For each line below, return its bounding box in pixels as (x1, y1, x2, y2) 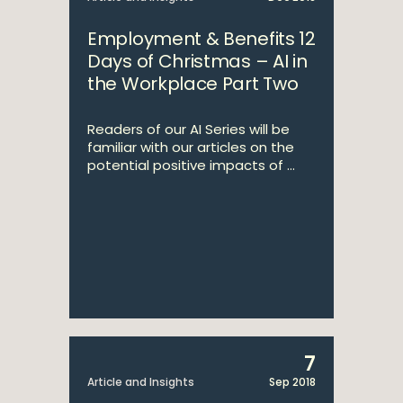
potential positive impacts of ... (87, 156, 295, 175)
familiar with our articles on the (87, 138, 294, 157)
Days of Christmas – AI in (87, 49, 308, 74)
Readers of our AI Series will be (87, 120, 290, 139)
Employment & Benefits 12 (87, 26, 316, 51)
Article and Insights (87, 374, 194, 390)
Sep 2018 (269, 374, 316, 390)
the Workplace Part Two (87, 71, 299, 96)
